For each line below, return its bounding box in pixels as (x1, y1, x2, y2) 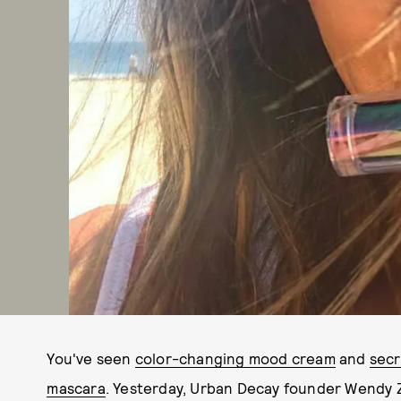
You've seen (47, 349, 135, 367)
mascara (47, 379, 106, 397)
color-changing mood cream (134, 349, 336, 367)
